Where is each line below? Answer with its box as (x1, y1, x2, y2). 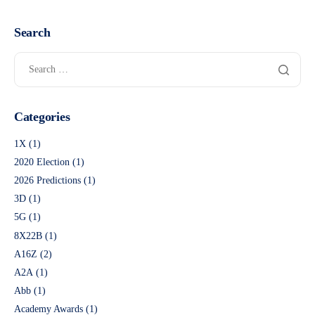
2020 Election (14, 156, 70, 167)
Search (14, 25, 51, 39)
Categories (14, 109, 70, 124)
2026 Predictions (14, 174, 81, 186)
